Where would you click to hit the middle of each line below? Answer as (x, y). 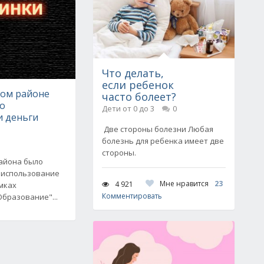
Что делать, (133, 73)
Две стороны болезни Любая (158, 129)
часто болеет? (139, 97)
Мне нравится (184, 184)
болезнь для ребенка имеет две (163, 141)
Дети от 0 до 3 (128, 108)
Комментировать (132, 196)
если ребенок (138, 85)
